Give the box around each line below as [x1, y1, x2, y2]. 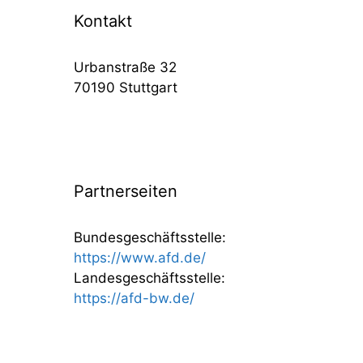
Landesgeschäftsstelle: [74, 270, 225, 286]
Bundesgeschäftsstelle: [74, 229, 226, 246]
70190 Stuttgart [74, 79, 177, 96]
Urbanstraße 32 [74, 59, 177, 75]
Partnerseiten [74, 181, 177, 201]
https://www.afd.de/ [74, 250, 206, 266]
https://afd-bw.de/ [74, 290, 194, 306]
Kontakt [74, 11, 132, 31]
